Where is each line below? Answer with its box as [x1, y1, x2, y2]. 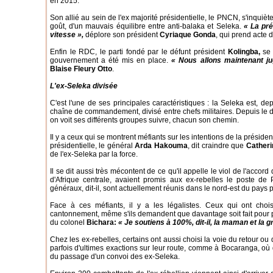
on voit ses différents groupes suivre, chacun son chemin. [50, 116, 239, 124]
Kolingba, [227, 48, 260, 56]
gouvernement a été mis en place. [50, 56, 172, 65]
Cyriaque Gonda [160, 30, 216, 39]
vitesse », [50, 30, 83, 39]
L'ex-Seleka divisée [50, 82, 118, 90]
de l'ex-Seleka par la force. [50, 150, 138, 158]
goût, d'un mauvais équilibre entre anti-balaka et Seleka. [50, 22, 244, 30]
